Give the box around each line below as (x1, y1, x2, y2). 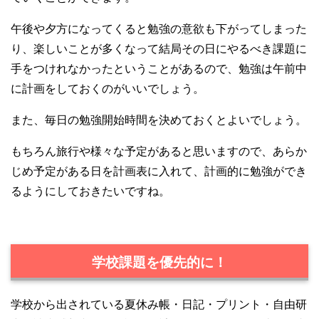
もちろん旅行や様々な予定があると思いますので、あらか (11, 145, 307, 157)
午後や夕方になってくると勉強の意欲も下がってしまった (11, 22, 307, 35)
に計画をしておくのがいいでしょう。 (11, 82, 204, 95)
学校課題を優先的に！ (92, 255, 227, 271)
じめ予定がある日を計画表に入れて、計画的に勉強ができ (11, 164, 307, 177)
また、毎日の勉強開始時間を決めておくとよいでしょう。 (11, 113, 307, 126)
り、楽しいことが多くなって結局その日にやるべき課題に (11, 42, 307, 55)
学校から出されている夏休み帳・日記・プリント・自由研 (11, 298, 307, 310)
